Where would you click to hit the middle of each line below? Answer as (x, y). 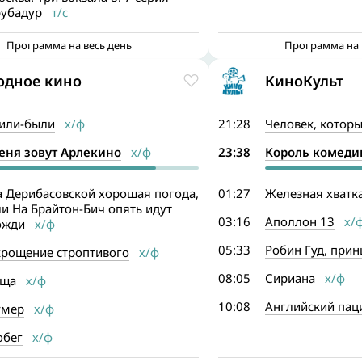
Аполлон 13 (299, 221)
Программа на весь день (69, 45)
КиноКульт (304, 80)
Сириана (290, 278)
